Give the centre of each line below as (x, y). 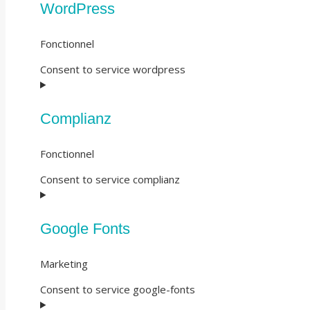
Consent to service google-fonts (118, 289)
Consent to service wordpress (113, 69)
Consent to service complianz (110, 179)
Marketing (64, 263)
